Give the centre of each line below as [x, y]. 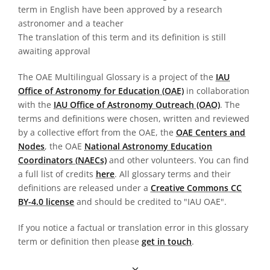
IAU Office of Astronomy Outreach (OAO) [137, 105]
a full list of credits [57, 174]
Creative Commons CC [196, 188]
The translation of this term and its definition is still [122, 37]
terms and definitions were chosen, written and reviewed [134, 118]
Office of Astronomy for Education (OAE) [101, 91]
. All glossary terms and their [173, 174]
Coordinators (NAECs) [62, 160]
